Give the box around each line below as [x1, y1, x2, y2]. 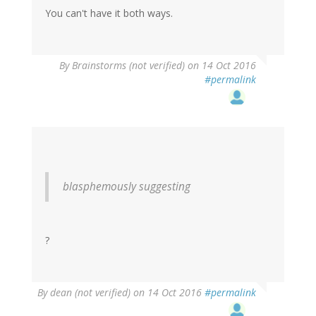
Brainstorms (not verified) [72, 59, 185, 73]
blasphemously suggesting [63, 179, 190, 195]
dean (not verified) [50, 286, 130, 300]
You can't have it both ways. [45, 6, 173, 20]
